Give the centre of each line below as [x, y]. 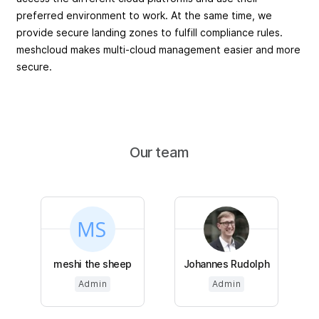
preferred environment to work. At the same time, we [144, 15]
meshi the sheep [93, 263]
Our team [159, 152]
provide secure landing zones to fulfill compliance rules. [150, 32]
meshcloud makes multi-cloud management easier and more [158, 49]
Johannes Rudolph [226, 263]
